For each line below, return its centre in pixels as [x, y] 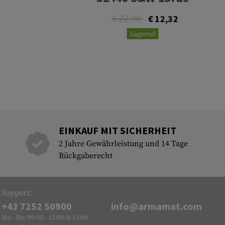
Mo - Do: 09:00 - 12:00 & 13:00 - [47, 218]
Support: [17, 193]
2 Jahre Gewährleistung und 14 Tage [123, 144]
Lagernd [143, 34]
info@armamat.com [156, 206]
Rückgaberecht [85, 156]
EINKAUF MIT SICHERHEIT [117, 131]
